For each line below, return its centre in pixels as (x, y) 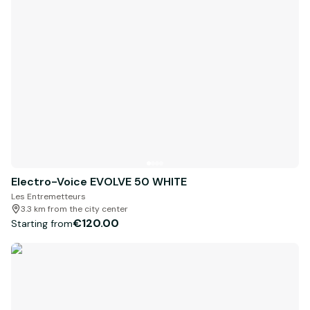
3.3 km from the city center (74, 209)
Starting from (42, 223)
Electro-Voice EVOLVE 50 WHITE (99, 182)
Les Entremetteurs (48, 197)
